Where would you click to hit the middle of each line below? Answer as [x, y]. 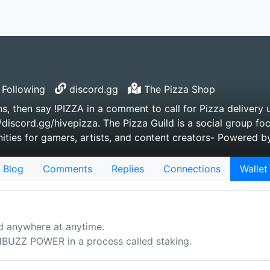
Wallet [253, 169]
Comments [67, 169]
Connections [192, 169]
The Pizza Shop [178, 89]
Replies [127, 169]
